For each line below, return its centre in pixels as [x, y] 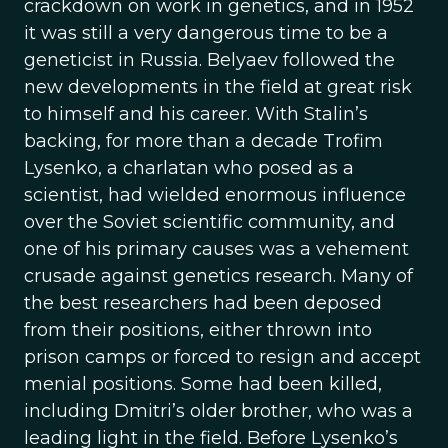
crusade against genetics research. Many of [218, 276]
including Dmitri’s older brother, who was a [218, 411]
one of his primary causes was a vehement [216, 249]
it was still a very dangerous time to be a [206, 33]
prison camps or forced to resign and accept [222, 357]
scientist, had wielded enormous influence [215, 195]
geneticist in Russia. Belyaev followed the [209, 60]
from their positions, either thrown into [198, 330]
